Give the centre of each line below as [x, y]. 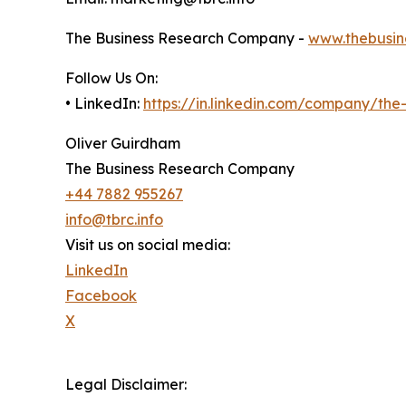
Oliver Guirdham [123, 144]
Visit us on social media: [148, 245]
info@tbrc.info [114, 220]
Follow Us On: [111, 78]
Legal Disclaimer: [126, 385]
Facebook [101, 296]
